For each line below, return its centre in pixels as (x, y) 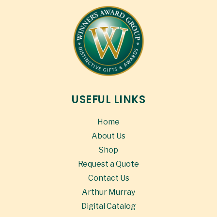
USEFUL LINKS (108, 100)
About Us (108, 136)
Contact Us (108, 178)
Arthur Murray (108, 192)
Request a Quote (108, 164)
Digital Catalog (108, 206)
